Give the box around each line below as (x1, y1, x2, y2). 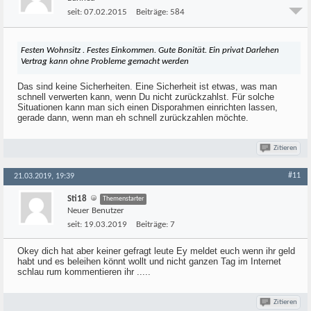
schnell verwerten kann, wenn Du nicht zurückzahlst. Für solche (17, 92, 274, 102)
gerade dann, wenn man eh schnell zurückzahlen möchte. (17, 112, 249, 123)
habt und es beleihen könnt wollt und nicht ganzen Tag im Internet (17, 256, 281, 267)
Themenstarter (103, 195, 144, 203)
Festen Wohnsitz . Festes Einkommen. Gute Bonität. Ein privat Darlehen (21, 46, 279, 55)
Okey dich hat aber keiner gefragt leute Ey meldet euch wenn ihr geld (17, 246, 295, 256)
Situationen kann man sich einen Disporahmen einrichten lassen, (17, 102, 278, 112)
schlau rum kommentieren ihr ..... (17, 267, 151, 277)
